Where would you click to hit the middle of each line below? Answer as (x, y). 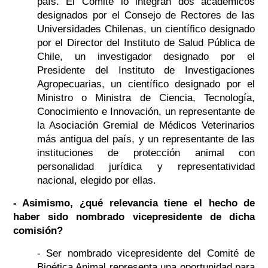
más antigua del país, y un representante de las (146, 139)
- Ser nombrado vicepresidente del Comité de (146, 254)
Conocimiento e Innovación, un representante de (146, 112)
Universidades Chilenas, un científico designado (146, 29)
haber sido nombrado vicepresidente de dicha (134, 217)
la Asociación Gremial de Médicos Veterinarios (146, 126)
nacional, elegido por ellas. (96, 181)
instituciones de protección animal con (146, 153)
